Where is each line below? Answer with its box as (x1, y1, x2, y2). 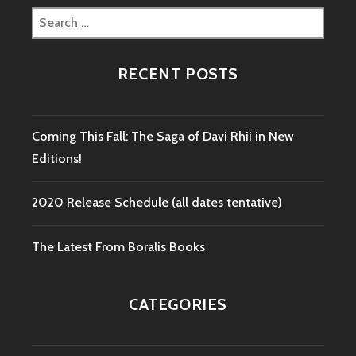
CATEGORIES (129, 294, 227, 314)
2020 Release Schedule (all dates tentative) (32, 195, 282, 211)
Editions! (32, 151, 82, 167)
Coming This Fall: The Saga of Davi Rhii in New (32, 129, 294, 145)
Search (31, 9, 70, 25)
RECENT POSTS (117, 64, 239, 84)
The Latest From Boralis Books (32, 238, 205, 254)
